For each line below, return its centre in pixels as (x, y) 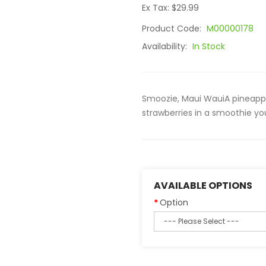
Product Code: (173, 28)
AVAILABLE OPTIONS (203, 186)
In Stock (209, 46)
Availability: (166, 46)
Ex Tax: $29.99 (170, 8)
